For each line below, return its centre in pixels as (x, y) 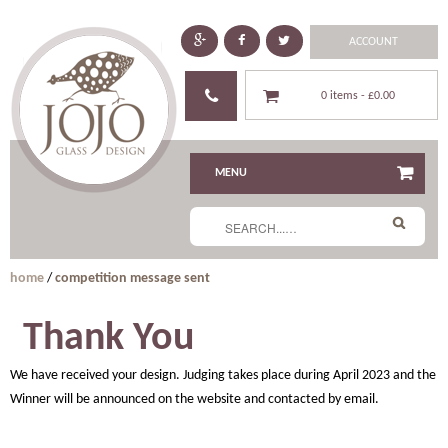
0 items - (345, 95)
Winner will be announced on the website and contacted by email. (194, 399)
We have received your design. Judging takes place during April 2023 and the (223, 375)
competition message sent (132, 279)
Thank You (108, 338)
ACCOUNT (374, 42)
